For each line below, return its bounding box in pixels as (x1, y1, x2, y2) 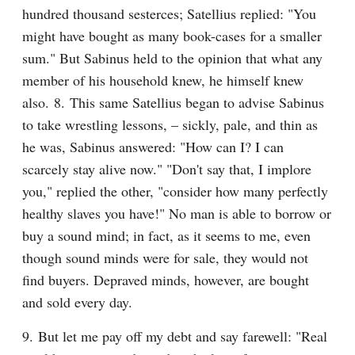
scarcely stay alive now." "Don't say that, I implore (22, 159, 311, 178)
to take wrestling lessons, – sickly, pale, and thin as (22, 115, 318, 134)
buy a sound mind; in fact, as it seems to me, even (22, 226, 311, 245)
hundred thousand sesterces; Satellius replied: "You (22, 4, 316, 23)
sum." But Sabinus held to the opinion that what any (22, 48, 323, 67)
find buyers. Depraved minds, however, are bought (22, 270, 309, 289)
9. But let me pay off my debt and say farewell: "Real (22, 326, 327, 345)
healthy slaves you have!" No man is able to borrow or (22, 204, 331, 223)
